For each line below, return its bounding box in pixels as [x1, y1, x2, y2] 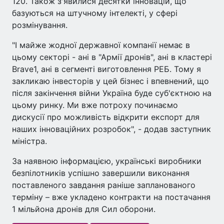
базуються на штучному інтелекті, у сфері [12, 7, 177, 18]
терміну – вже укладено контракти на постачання [12, 191, 210, 202]
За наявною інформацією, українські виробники [12, 155, 201, 166]
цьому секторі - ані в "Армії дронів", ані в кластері [12, 51, 212, 62]
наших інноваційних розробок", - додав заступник [12, 123, 211, 134]
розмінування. [12, 19, 67, 30]
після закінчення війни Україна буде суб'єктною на [12, 87, 211, 98]
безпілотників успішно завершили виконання [12, 167, 189, 178]
